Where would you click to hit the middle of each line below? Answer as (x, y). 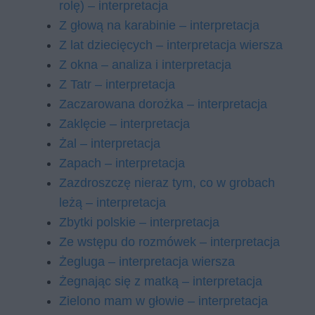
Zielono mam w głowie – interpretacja (163, 301)
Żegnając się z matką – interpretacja (161, 281)
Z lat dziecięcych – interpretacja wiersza (171, 45)
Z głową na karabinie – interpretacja (159, 25)
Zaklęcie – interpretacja (124, 124)
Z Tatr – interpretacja (117, 84)
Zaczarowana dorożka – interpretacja (163, 104)
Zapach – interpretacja (122, 163)
